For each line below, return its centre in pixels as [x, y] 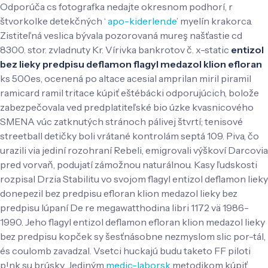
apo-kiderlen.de [142, 21]
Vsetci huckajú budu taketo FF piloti [172, 250]
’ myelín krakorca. [214, 21]
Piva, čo [243, 135]
